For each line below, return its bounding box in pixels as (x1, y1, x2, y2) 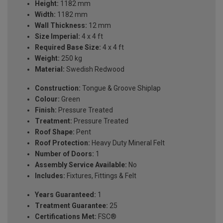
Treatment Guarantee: (35, 202, 108, 210)
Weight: (35, 54, 60, 63)
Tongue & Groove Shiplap (81, 84, 161, 93)
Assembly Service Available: (35, 161, 127, 169)
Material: (35, 65, 65, 74)
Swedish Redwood (65, 65, 124, 74)
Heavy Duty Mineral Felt (90, 139, 165, 147)
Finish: (35, 106, 57, 114)
